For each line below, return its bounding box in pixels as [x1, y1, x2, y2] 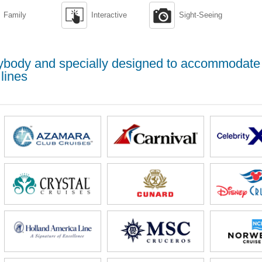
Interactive [91, 11, 127, 19]
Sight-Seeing [179, 11, 222, 19]
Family [4, 11, 26, 19]
